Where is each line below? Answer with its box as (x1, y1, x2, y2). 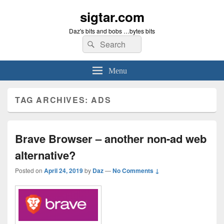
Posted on (15, 166, 44, 174)
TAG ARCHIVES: (15, 94, 91, 105)
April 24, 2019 (44, 166, 83, 175)
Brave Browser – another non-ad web (15, 130, 206, 146)
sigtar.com (79, 7, 144, 26)
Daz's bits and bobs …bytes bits (69, 26, 155, 35)
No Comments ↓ (112, 166, 159, 175)
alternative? (15, 147, 75, 163)
